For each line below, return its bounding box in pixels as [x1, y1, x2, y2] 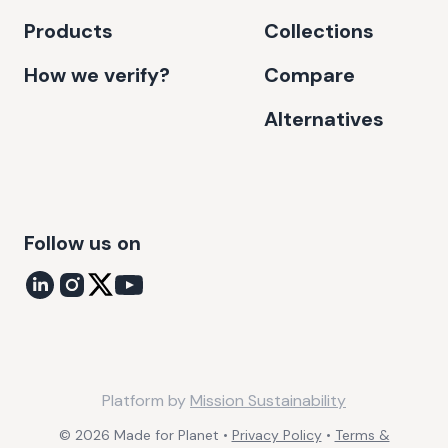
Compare [264, 61, 355, 88]
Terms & [334, 425, 390, 444]
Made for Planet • [109, 425, 228, 444]
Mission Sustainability [190, 389, 346, 411]
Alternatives [264, 105, 384, 132]
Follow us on [24, 229, 141, 256]
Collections [264, 17, 374, 44]
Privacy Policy [231, 425, 322, 444]
